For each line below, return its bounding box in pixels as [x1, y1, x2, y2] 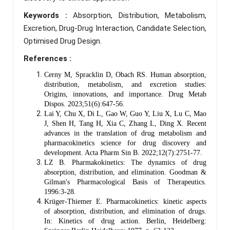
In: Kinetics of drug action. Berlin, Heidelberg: [44, 217, 206, 225]
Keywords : [24, 10, 73, 20]
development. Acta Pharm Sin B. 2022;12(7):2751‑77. [44, 148, 202, 157]
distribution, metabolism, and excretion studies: [44, 80, 206, 88]
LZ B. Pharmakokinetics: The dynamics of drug [44, 158, 206, 166]
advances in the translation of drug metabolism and [44, 129, 206, 137]
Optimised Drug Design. [24, 36, 102, 46]
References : [24, 53, 71, 63]
